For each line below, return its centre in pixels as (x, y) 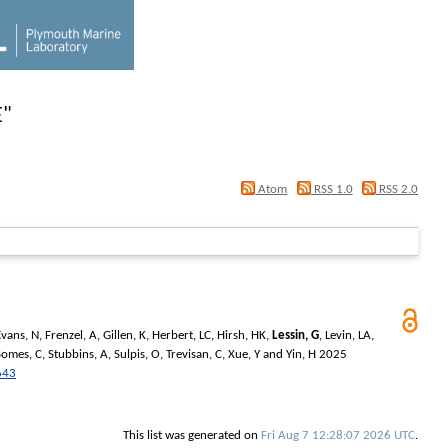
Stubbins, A (78, 354)
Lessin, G (295, 335)
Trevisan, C (194, 354)
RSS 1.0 (331, 190)
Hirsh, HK (241, 335)
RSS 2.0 (397, 190)
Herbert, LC (181, 335)
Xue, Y (244, 354)
